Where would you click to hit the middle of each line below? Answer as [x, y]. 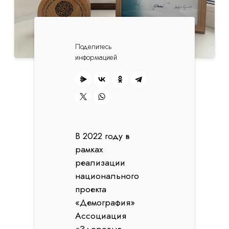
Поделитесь [94, 47]
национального [107, 176]
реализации [100, 163]
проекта [91, 189]
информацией [96, 57]
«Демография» [105, 202]
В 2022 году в [103, 136]
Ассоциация [101, 216]
